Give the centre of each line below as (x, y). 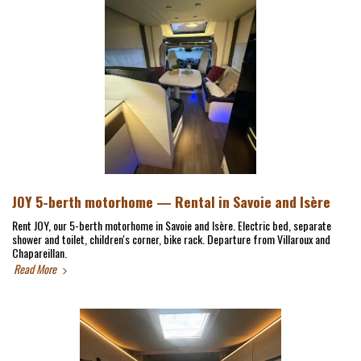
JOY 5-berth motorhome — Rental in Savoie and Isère (171, 201)
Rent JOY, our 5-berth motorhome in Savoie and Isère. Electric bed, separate (172, 225)
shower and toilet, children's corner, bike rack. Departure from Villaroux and (171, 239)
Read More (36, 269)
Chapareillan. (39, 253)
